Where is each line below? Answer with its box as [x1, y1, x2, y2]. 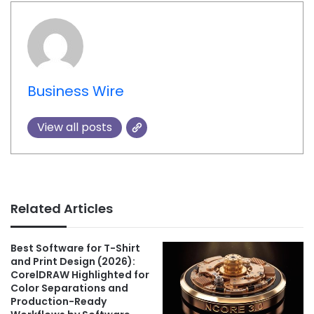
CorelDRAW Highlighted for [11, 268, 149, 282]
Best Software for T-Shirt [11, 241, 140, 256]
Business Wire [27, 81, 124, 101]
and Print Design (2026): [11, 254, 135, 269]
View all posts [36, 118, 112, 135]
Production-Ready [11, 294, 107, 309]
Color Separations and [11, 281, 128, 296]
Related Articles [11, 200, 113, 218]
